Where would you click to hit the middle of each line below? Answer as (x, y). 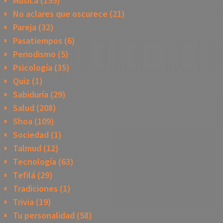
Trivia (23, 202)
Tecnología (34, 162)
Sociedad (31, 135)
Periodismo (34, 54)
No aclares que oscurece (60, 14)
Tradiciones (35, 189)
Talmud (27, 148)
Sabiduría (30, 95)
